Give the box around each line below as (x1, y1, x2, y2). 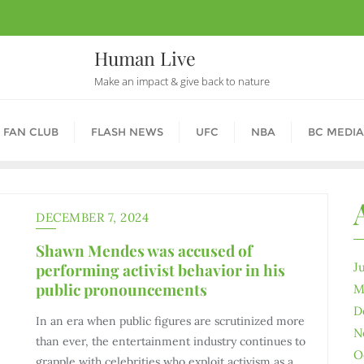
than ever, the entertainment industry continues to (36, 334, 305, 349)
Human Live (94, 45, 196, 71)
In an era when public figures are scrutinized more (36, 314, 305, 328)
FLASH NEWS (90, 125, 163, 138)
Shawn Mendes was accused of (36, 240, 253, 261)
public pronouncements (36, 279, 207, 300)
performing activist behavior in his (36, 259, 285, 280)
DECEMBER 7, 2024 (36, 210, 149, 225)
